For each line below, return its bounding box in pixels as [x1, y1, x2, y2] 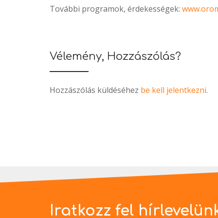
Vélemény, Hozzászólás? [50, 51, 181, 63]
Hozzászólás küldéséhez [50, 85, 141, 96]
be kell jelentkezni [141, 85, 206, 96]
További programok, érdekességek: [50, 3, 182, 15]
